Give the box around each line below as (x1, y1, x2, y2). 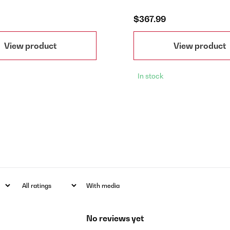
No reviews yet (86, 213, 144, 223)
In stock (138, 71, 163, 80)
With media (86, 181, 120, 189)
